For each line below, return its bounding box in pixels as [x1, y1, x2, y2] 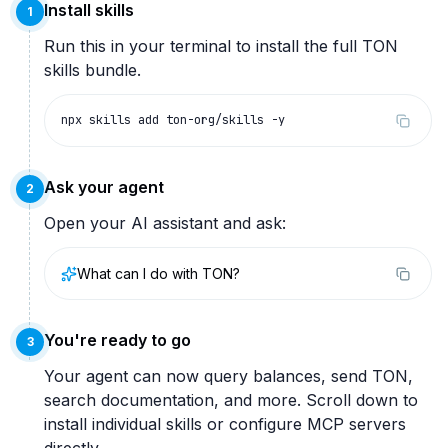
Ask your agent [44, 177, 164, 197]
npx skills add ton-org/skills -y [61, 112, 285, 128]
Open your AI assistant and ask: [44, 213, 286, 233]
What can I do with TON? [77, 265, 240, 282]
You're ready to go [44, 330, 191, 350]
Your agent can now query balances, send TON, [44, 366, 413, 386]
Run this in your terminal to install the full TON [44, 36, 398, 56]
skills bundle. [44, 60, 141, 80]
